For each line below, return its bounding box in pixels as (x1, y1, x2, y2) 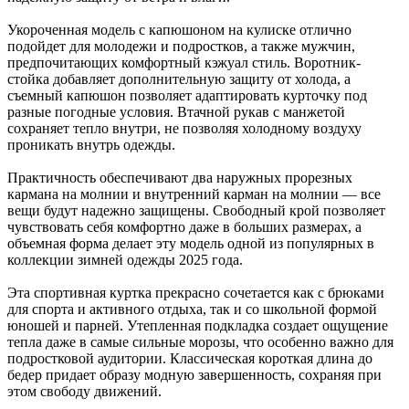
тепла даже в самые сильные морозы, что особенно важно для (7, 333, 393, 350)
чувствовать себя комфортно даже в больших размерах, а (7, 218, 362, 235)
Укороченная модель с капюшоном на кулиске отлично (7, 21, 351, 37)
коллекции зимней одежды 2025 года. (7, 251, 243, 267)
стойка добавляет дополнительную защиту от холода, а (7, 70, 351, 87)
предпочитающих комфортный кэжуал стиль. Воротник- (7, 54, 361, 70)
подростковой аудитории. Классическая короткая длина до (7, 350, 372, 366)
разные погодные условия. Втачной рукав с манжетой (7, 103, 345, 120)
